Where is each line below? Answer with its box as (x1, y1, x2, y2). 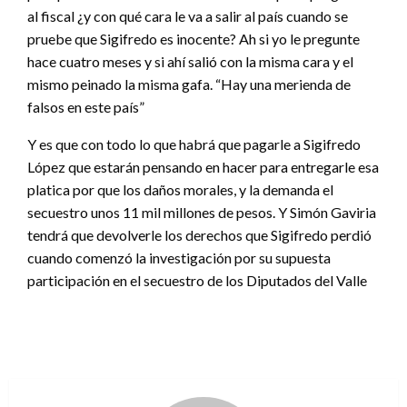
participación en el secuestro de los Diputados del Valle (27, 272, 367, 290)
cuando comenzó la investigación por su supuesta (27, 249, 331, 267)
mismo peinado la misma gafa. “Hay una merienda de (27, 75, 351, 94)
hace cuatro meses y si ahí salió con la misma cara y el (27, 53, 353, 71)
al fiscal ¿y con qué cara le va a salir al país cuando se (27, 7, 348, 25)
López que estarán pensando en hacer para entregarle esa (27, 158, 379, 176)
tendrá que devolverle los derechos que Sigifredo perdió (27, 226, 372, 244)
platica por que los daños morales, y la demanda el (27, 181, 333, 199)
